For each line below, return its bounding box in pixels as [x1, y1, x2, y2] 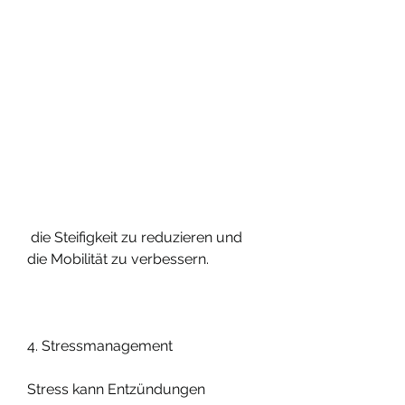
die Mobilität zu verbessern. [27, 250, 209, 268]
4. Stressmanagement [27, 336, 173, 354]
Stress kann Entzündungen [27, 380, 205, 398]
